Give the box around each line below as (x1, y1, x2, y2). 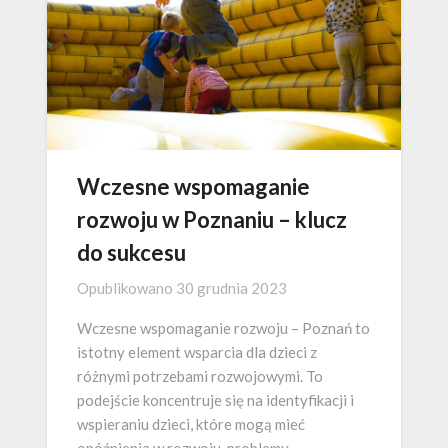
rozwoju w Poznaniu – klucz (77, 206, 347, 234)
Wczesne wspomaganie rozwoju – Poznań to (77, 319, 370, 338)
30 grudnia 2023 (176, 279, 287, 298)
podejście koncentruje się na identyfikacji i (77, 391, 354, 410)
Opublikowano (77, 279, 176, 298)
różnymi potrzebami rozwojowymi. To (77, 367, 323, 386)
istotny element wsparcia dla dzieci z (77, 343, 317, 362)
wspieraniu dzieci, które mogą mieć (77, 415, 305, 434)
